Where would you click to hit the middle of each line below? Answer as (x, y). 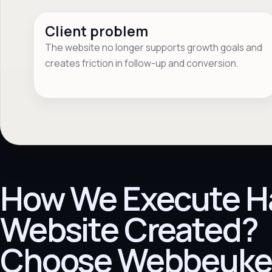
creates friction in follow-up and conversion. (142, 63)
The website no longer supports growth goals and (154, 47)
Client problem (97, 31)
